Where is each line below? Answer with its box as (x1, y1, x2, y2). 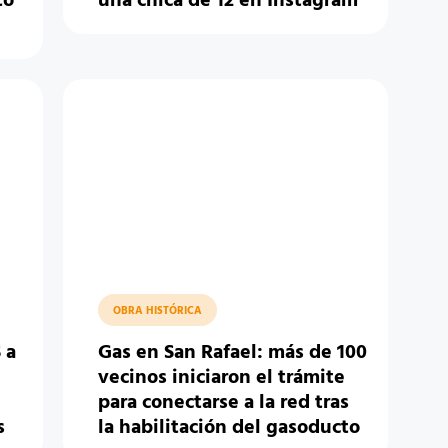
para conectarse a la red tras (97, 387, 349, 419)
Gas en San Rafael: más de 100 (97, 337, 367, 369)
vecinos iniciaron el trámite (97, 362, 345, 394)
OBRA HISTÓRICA (112, 302, 202, 320)
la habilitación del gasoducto (97, 412, 360, 444)
